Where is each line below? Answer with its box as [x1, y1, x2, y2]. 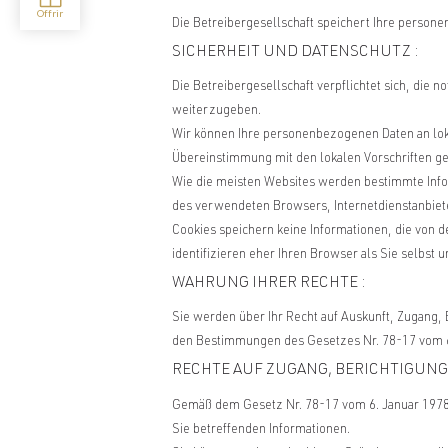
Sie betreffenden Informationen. [172, 423, 350, 437]
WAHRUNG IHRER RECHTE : [172, 276, 366, 292]
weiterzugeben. [172, 104, 261, 118]
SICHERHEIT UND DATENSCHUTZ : [172, 44, 419, 60]
